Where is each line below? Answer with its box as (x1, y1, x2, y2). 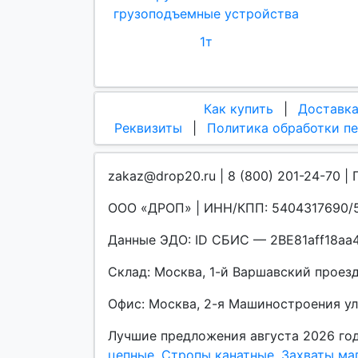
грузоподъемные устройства (113, 6, 299, 22)
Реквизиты (114, 119, 182, 136)
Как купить (204, 100, 273, 117)
